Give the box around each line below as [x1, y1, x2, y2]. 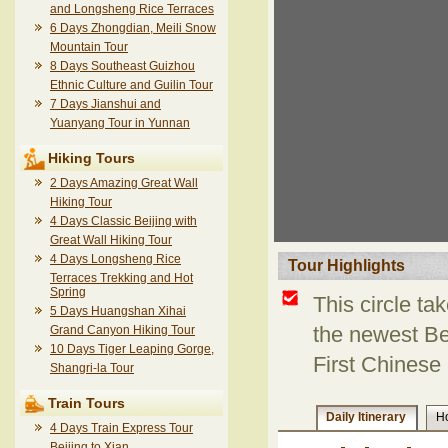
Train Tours [48, 395, 125, 411]
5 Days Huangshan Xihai [50, 304, 186, 318]
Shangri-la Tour [50, 361, 134, 375]
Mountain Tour [50, 40, 128, 54]
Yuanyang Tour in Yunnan [50, 116, 190, 130]
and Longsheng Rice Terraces [50, 2, 214, 16]
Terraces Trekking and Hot [50, 271, 193, 285]
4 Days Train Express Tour [50, 421, 193, 435]
